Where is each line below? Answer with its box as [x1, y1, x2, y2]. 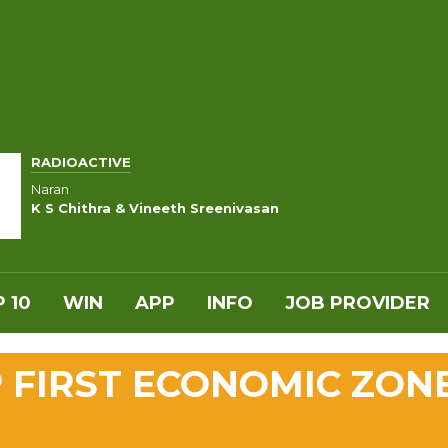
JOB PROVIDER [285, 292, 430, 314]
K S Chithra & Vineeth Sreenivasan [31, 199, 279, 216]
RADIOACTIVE [31, 154, 131, 171]
